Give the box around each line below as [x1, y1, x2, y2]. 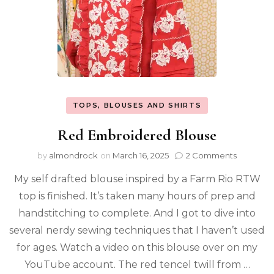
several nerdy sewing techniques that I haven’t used [9, 224, 265, 236]
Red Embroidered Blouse [57, 125, 217, 144]
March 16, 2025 [113, 150, 169, 160]
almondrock [49, 150, 98, 160]
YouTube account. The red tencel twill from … [24, 259, 250, 270]
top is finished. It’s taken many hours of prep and [18, 190, 256, 202]
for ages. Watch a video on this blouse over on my [17, 242, 257, 253]
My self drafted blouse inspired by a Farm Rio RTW [13, 173, 261, 185]
